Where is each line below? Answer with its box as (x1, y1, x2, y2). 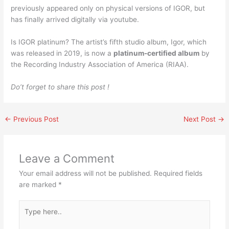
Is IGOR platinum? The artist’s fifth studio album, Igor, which (11, 37, 207, 46)
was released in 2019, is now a (11, 49, 114, 57)
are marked (18, 180, 58, 189)
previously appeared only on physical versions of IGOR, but (11, 4, 205, 12)
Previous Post (11, 114, 59, 123)
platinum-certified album (113, 49, 200, 57)
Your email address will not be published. (18, 169, 152, 177)
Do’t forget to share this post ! (11, 82, 110, 91)
